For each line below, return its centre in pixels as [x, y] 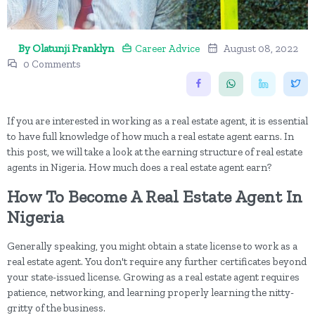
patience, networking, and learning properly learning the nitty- [150, 292]
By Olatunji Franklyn [66, 48]
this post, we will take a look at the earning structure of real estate [155, 152]
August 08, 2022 [261, 48]
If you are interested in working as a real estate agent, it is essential [157, 121]
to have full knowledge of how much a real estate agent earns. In [150, 136]
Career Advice [167, 48]
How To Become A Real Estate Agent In [155, 196]
